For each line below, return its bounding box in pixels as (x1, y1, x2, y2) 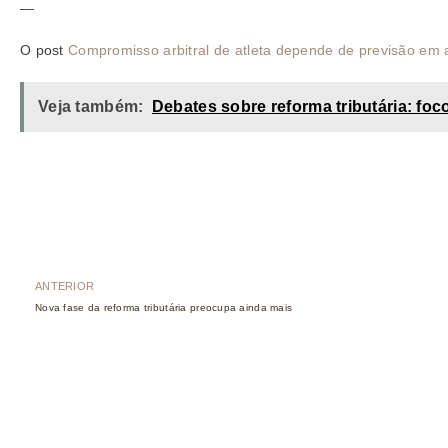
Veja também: (38, 98, 144, 116)
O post (20, 42, 68, 59)
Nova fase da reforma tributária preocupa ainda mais (35, 302, 293, 314)
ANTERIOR (35, 280, 95, 293)
